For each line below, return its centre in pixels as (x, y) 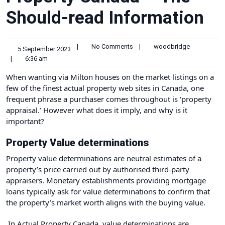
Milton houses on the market (120, 77)
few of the (24, 88)
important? (27, 121)
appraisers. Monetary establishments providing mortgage (106, 180)
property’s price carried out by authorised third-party (98, 169)
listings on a (192, 77)
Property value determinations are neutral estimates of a (104, 158)
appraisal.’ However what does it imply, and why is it (97, 110)
